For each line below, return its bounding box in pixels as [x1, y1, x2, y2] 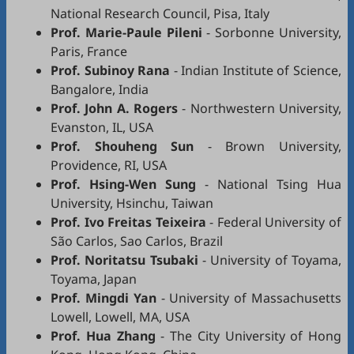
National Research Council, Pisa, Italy [51, 5, 269, 22]
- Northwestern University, [178, 100, 341, 117]
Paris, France [51, 43, 127, 60]
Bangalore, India [51, 81, 149, 98]
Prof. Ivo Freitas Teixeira [51, 213, 206, 231]
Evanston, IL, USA [51, 119, 153, 136]
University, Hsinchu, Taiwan [51, 194, 213, 212]
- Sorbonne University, [201, 24, 342, 41]
